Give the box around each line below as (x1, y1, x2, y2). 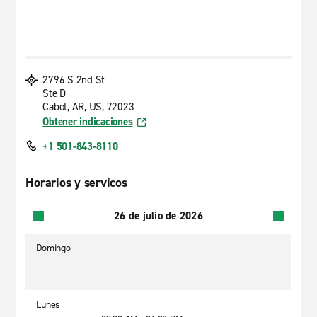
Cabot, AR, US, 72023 (42, 100, 134, 114)
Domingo (36, 241, 71, 255)
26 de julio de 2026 (114, 208, 203, 223)
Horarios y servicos (25, 174, 127, 191)
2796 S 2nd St (42, 73, 105, 87)
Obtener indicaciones (42, 115, 133, 129)
